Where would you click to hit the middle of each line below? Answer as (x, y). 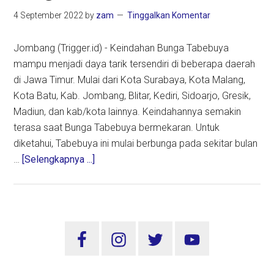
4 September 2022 (49, 16)
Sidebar (46, 232)
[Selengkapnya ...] (59, 160)
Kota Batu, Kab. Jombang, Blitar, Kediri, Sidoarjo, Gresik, (132, 96)
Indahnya (113, 175)
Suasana (113, 254)
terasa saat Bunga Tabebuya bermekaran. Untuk (117, 128)
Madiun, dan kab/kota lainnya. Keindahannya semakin (128, 112)
